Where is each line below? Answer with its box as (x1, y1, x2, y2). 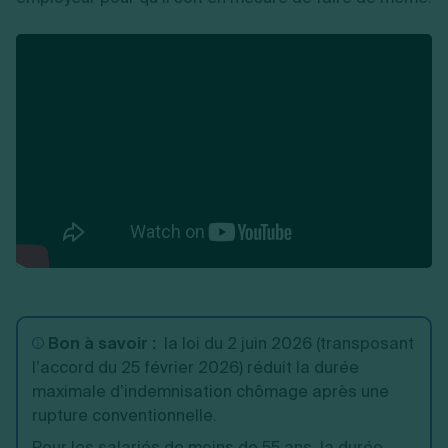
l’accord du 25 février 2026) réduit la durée (32, 357, 359, 378)
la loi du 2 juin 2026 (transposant (156, 333, 414, 354)
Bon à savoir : (48, 333, 156, 354)
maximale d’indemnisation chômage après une (32, 381, 389, 402)
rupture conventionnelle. (32, 405, 217, 426)
